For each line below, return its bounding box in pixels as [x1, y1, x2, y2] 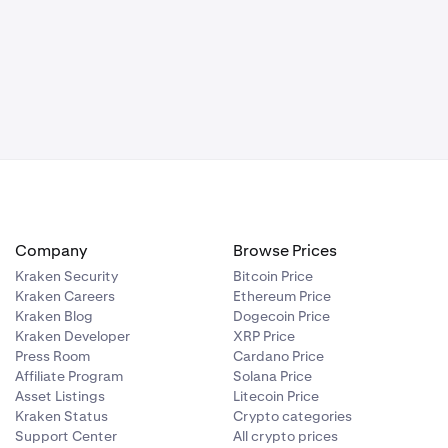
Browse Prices [233, 239, 338, 261]
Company [14, 239, 87, 261]
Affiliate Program [14, 366, 123, 385]
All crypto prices [233, 426, 339, 445]
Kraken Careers [14, 286, 115, 305]
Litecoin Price [233, 386, 320, 405]
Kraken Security [14, 266, 118, 285]
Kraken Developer [14, 326, 130, 345]
